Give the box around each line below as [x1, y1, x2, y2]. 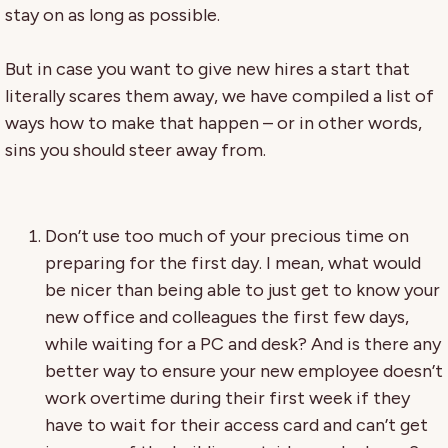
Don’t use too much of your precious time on [45, 224, 409, 247]
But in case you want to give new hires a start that [5, 57, 410, 80]
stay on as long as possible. [5, 3, 220, 26]
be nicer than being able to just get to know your [45, 278, 440, 301]
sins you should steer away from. [5, 138, 266, 161]
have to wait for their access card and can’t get [45, 413, 428, 436]
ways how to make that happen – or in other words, [5, 111, 422, 134]
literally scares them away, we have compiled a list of [5, 84, 434, 107]
